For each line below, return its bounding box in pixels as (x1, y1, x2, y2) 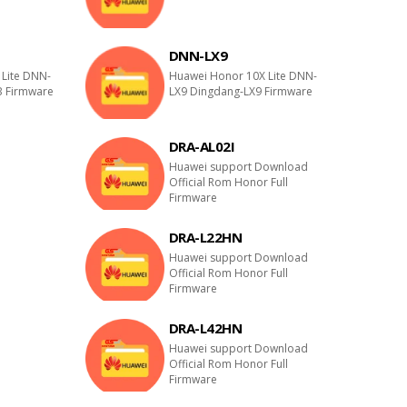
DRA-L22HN (168, 228, 243, 246)
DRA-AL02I (168, 137, 235, 155)
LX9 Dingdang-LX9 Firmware (168, 84, 313, 99)
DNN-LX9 (168, 46, 228, 65)
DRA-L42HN (168, 319, 243, 337)
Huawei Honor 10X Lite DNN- (168, 68, 317, 84)
